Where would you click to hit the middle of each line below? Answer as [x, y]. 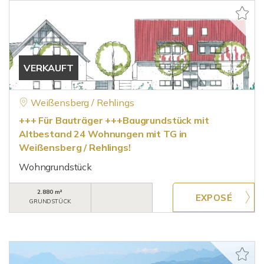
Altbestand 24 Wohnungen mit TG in [103, 134]
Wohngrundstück [55, 167]
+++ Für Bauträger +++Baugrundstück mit [114, 120]
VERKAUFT [49, 68]
